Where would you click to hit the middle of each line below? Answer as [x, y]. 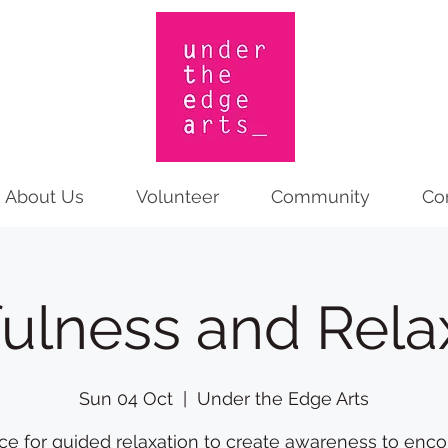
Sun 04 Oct [126, 398]
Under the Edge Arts [283, 398]
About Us [44, 196]
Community [320, 196]
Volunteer [177, 196]
